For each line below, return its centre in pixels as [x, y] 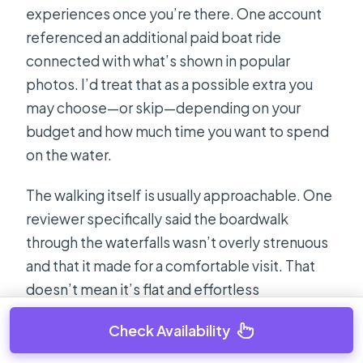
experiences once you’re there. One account [174, 14]
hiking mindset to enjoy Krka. [121, 337]
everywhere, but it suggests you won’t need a [176, 313]
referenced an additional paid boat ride [154, 38]
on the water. [69, 155]
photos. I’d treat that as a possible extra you [170, 85]
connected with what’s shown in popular [158, 61]
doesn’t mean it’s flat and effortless [143, 290]
